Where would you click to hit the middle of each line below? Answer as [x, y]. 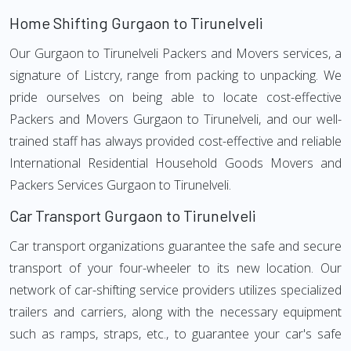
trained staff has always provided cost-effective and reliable [175, 141]
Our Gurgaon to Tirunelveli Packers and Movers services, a [175, 53]
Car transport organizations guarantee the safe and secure [175, 246]
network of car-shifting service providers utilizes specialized [175, 290]
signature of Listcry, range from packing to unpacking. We [175, 75]
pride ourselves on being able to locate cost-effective [175, 97]
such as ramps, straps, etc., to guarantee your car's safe [175, 334]
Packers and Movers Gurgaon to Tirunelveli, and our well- [175, 119]
